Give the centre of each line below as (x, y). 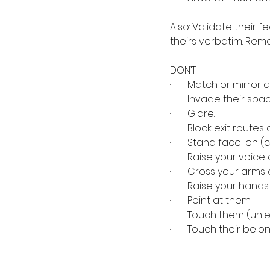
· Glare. (192, 114)
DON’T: (183, 70)
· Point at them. (211, 200)
